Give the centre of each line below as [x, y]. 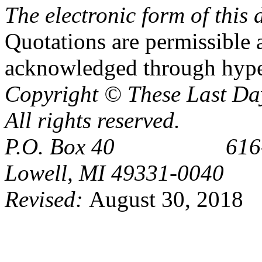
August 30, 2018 [166, 199]
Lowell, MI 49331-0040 [114, 173]
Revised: [47, 199]
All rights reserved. [92, 120]
